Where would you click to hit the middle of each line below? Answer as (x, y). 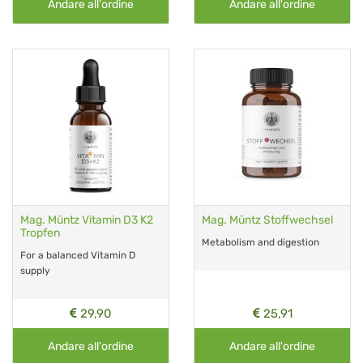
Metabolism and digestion (261, 242)
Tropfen (40, 233)
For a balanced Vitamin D (78, 255)
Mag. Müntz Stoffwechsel (267, 220)
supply (35, 270)
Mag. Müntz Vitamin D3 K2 (87, 220)
